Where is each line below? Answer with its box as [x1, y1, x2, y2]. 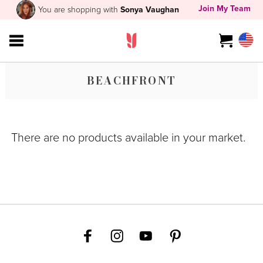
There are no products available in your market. [11, 129, 245, 147]
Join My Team [198, 2, 251, 15]
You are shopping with [38, 3, 121, 16]
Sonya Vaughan [120, 3, 180, 16]
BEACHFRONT [86, 73, 177, 89]
